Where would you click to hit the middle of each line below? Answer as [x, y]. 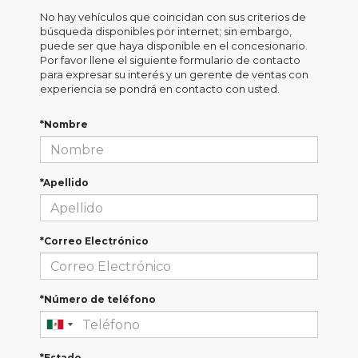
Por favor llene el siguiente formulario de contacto [170, 60]
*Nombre [64, 124]
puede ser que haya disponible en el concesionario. [174, 46]
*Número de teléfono [98, 299]
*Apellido [64, 183]
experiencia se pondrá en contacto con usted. [160, 89]
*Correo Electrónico [94, 241]
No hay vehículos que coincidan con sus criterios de [173, 17]
